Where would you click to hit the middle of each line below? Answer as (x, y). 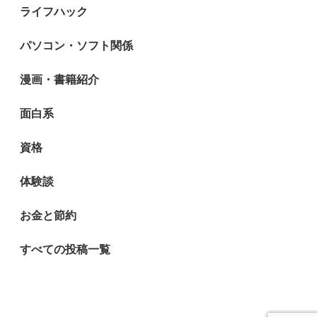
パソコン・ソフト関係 (76, 45)
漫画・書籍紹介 (59, 79)
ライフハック (54, 11)
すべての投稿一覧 (65, 249)
